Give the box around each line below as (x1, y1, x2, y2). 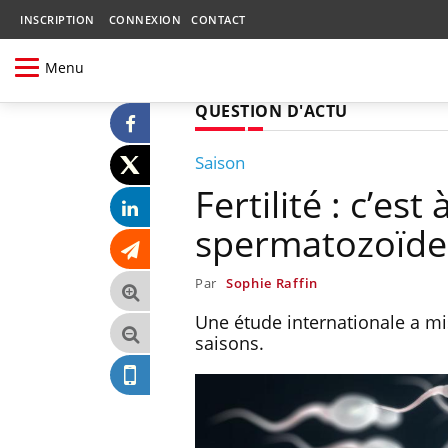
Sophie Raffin (225, 273, 318, 292)
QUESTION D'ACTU (195, 99, 348, 122)
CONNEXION (108, 12, 181, 27)
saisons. (195, 330, 264, 355)
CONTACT (191, 12, 246, 27)
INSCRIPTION (20, 12, 95, 27)
